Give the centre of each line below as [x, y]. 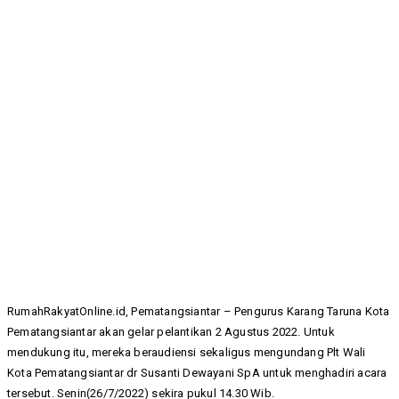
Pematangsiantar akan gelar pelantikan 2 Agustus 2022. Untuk [171, 332]
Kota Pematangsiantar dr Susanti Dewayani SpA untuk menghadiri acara [197, 373]
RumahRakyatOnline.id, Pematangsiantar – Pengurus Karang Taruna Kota [199, 312]
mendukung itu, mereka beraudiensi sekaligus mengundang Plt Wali [187, 353]
